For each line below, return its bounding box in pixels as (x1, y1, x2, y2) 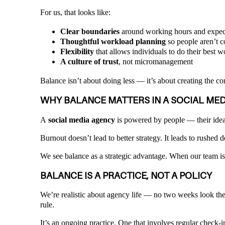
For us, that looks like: (40, 8, 110, 17)
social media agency (48, 115, 115, 124)
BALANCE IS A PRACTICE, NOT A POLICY (40, 170, 212, 181)
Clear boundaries (60, 27, 120, 36)
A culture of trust (60, 57, 119, 66)
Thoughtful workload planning (60, 37, 166, 46)
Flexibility (60, 47, 94, 56)
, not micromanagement (119, 57, 193, 66)
